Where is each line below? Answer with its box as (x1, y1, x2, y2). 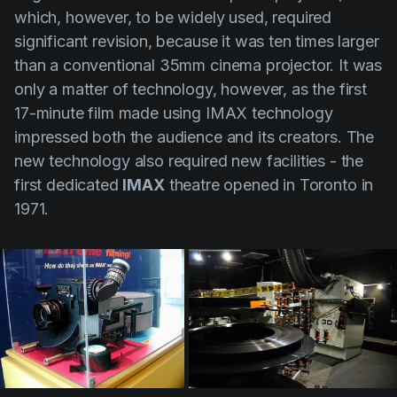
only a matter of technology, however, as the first (14, 80, 367, 99)
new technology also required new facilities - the (14, 152, 364, 171)
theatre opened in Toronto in (164, 175, 374, 195)
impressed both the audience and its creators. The (14, 128, 375, 147)
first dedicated (14, 175, 123, 195)
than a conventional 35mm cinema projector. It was (14, 56, 383, 75)
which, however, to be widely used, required (14, 8, 332, 27)
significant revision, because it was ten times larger (14, 32, 379, 51)
